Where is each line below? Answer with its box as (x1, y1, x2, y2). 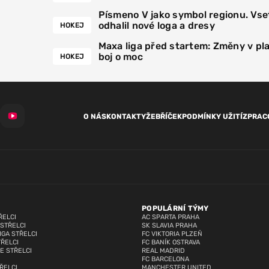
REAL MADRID (142, 247, 185, 255)
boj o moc (98, 51, 143, 63)
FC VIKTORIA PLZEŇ (142, 230, 202, 238)
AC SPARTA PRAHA (142, 213, 199, 222)
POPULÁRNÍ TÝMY (142, 204, 209, 213)
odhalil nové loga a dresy (98, 20, 215, 32)
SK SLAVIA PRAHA (142, 222, 197, 230)
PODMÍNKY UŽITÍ (182, 112, 243, 121)
